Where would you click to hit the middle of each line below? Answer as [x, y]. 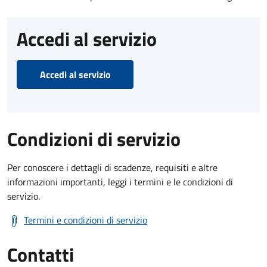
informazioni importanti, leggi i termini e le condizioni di [120, 181]
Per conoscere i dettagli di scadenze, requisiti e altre [112, 167]
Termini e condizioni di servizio [86, 220]
